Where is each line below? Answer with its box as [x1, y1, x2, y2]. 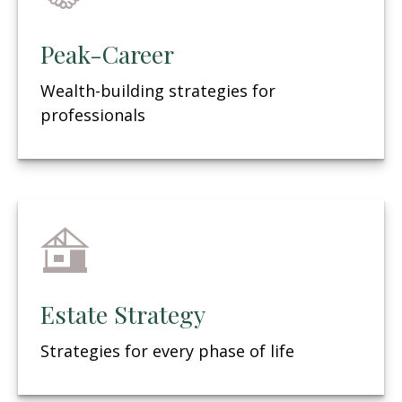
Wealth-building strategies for [40, 80, 275, 102]
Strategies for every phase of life [40, 340, 294, 363]
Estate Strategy [40, 298, 205, 331]
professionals [40, 104, 145, 127]
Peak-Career [40, 38, 174, 71]
